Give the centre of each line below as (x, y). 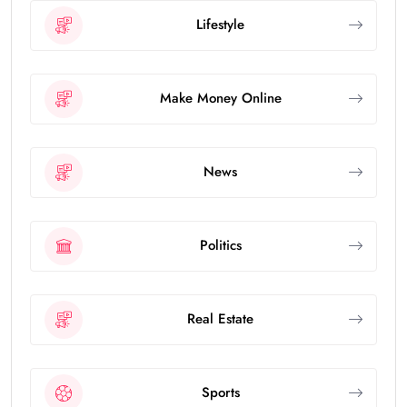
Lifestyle (220, 25)
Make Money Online (220, 99)
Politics (220, 246)
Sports (220, 393)
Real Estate (220, 319)
